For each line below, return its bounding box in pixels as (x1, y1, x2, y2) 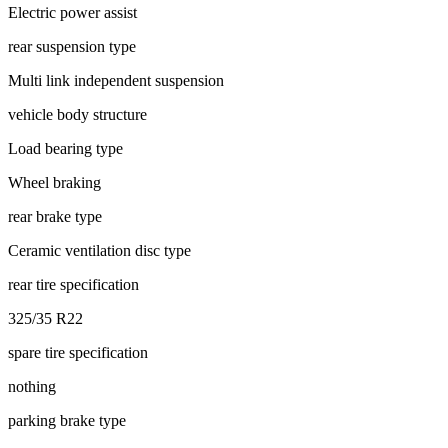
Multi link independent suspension (8, 71, 224, 89)
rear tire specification (8, 275, 139, 293)
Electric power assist (8, 3, 137, 21)
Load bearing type (8, 139, 123, 157)
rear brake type (8, 207, 102, 225)
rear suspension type (8, 37, 136, 55)
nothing (8, 377, 56, 395)
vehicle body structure (8, 105, 147, 123)
